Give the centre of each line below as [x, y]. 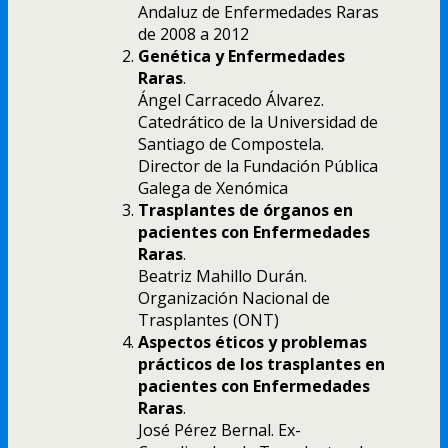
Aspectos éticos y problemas [252, 341]
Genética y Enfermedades [241, 55]
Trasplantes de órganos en [245, 209]
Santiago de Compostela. [231, 143]
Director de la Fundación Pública [258, 165]
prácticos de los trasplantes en [261, 363]
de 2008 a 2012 [193, 33]
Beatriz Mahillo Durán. [222, 275]
